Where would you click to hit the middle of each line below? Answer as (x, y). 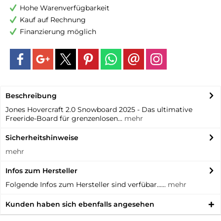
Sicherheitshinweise (42, 138)
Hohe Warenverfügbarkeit (65, 8)
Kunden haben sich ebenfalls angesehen (80, 204)
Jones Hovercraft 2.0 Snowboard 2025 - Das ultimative (99, 110)
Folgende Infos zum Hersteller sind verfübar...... (87, 184)
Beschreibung (31, 96)
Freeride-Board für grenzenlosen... (64, 118)
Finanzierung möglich (58, 32)
